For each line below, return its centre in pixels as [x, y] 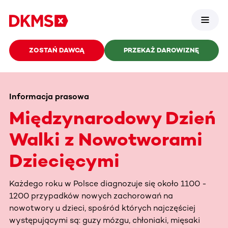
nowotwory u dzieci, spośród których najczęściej [102, 208]
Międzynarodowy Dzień [112, 118]
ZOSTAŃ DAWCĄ [56, 50]
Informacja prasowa [49, 96]
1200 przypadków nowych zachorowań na [91, 195]
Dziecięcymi [64, 160]
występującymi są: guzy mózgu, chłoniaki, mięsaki [105, 220]
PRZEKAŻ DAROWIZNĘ [162, 50]
